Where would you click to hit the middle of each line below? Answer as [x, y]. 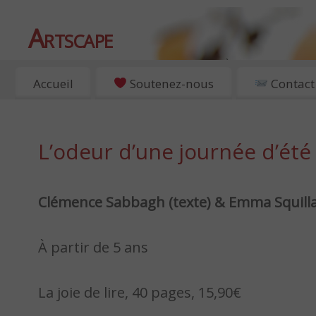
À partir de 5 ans [93, 248]
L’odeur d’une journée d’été [175, 152]
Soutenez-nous [171, 83]
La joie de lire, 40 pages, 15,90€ [140, 293]
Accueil [53, 83]
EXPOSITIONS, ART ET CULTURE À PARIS [150, 65]
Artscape [71, 38]
